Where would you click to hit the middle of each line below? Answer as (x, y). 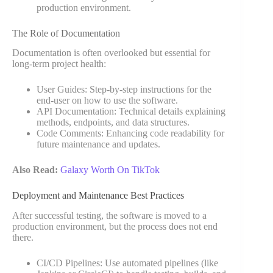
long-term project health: (59, 64)
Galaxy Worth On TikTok (110, 170)
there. (23, 238)
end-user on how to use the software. (107, 101)
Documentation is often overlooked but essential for (111, 53)
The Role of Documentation (66, 33)
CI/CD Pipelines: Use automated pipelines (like (127, 263)
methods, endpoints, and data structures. (113, 122)
